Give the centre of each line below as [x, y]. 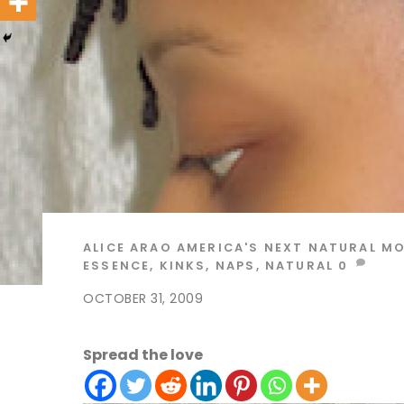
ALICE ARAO [128, 248]
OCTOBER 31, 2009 [143, 298]
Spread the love [143, 355]
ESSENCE [117, 266]
